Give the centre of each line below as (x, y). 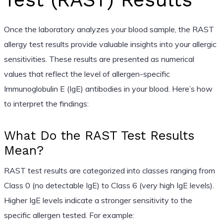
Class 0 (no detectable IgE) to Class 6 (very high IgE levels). (109, 185)
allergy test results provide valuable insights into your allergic (110, 44)
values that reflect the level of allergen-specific (87, 74)
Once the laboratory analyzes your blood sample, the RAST (109, 29)
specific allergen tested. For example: (69, 215)
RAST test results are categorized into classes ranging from (109, 170)
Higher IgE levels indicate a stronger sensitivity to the (98, 200)
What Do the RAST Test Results (99, 135)
